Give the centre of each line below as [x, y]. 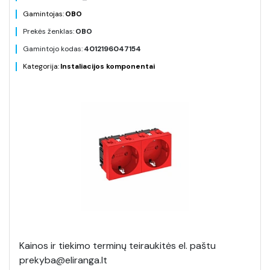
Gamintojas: [43, 14]
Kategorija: [41, 66]
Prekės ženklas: [49, 31]
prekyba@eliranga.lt [63, 260]
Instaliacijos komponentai [108, 66]
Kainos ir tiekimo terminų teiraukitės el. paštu [118, 246]
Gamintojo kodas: [53, 49]
